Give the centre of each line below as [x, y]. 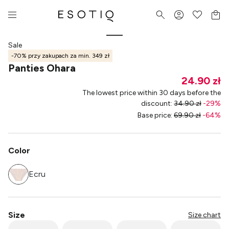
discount [156, 104]
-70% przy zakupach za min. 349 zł [60, 55]
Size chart [204, 215]
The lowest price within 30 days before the [152, 93]
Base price [154, 115]
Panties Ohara [42, 68]
